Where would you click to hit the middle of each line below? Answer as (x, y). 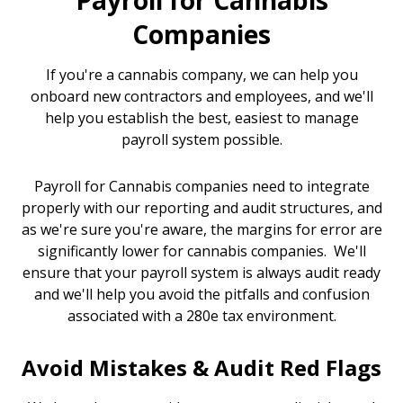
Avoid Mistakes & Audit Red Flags (201, 368)
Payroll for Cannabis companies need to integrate (201, 187)
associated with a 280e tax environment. (201, 316)
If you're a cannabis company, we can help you (201, 75)
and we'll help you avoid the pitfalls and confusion (201, 295)
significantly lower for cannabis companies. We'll (201, 251)
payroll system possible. (201, 140)
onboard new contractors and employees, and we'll (201, 97)
